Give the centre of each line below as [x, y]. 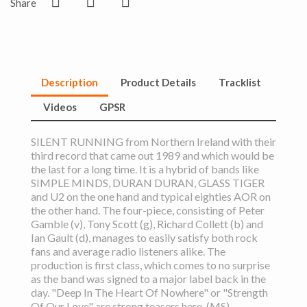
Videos [60, 107]
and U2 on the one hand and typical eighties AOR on [151, 196]
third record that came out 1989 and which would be [152, 155]
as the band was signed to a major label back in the [148, 278]
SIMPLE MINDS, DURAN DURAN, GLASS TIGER [148, 182]
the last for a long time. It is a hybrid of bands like [145, 169]
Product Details [158, 83]
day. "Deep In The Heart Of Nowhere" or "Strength [149, 292]
